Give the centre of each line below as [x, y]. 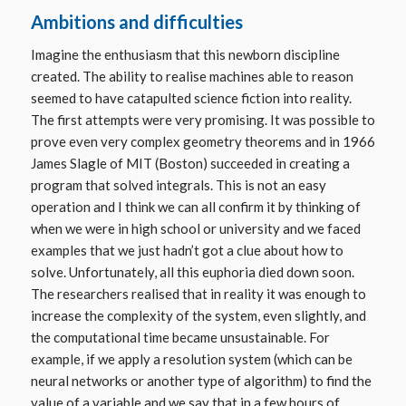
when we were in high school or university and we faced [195, 228]
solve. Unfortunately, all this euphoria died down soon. [192, 271]
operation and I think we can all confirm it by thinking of [195, 206]
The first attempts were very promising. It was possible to [203, 119]
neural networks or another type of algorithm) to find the [201, 380]
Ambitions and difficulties [136, 22]
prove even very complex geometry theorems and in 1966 [203, 141]
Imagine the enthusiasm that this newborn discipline [185, 54]
